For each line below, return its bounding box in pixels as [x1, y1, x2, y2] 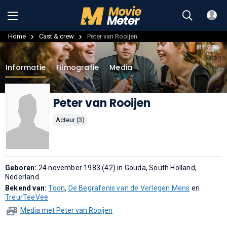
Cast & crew [39, 32, 74, 40]
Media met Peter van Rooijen [20, 206, 112, 215]
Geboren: [5, 164, 39, 172]
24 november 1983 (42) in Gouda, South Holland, [38, 164, 197, 172]
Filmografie [56, 62, 99, 72]
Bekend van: [5, 184, 49, 193]
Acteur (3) [56, 116, 85, 124]
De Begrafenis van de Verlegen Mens [68, 184, 190, 193]
